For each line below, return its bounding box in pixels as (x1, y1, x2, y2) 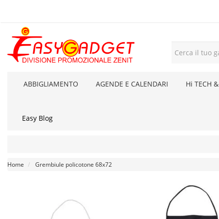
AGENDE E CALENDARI (96, 79, 168, 88)
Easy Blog (22, 113, 53, 123)
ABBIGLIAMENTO (23, 79, 78, 88)
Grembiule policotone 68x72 (35, 160, 112, 169)
